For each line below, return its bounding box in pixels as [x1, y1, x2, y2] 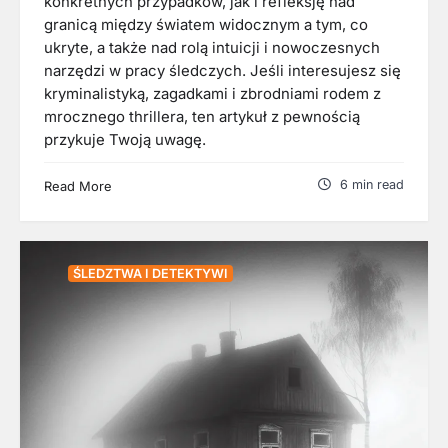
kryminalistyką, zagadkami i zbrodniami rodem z [44, 85, 381, 104]
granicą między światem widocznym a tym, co [44, 16, 368, 35]
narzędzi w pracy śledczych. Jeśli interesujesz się [44, 62, 401, 81]
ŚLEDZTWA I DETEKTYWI [73, 266, 228, 282]
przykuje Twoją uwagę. [44, 131, 206, 150]
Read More [44, 178, 112, 195]
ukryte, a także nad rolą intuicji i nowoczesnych [44, 39, 380, 58]
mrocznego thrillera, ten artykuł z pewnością [44, 108, 360, 127]
